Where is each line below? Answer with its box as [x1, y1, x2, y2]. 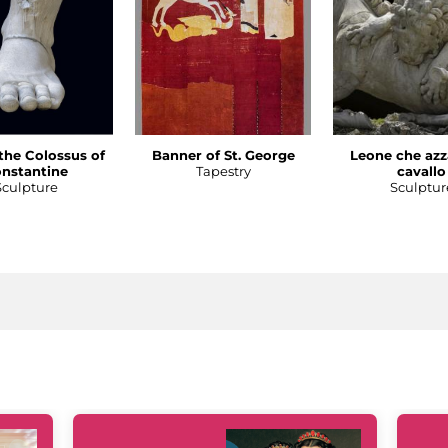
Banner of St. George [152, 147, 295, 164]
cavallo [397, 163, 446, 180]
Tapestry [196, 163, 251, 180]
